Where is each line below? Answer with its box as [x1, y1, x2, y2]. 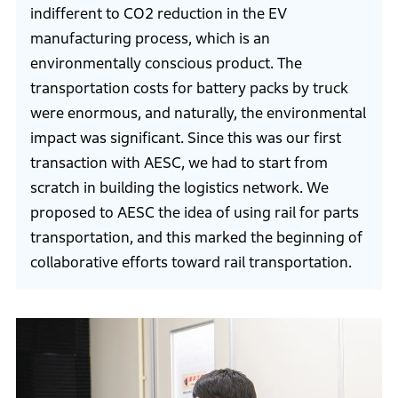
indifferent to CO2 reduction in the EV [29, 5, 287, 23]
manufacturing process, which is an [29, 30, 270, 48]
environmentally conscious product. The [29, 55, 302, 73]
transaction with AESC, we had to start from [29, 155, 328, 172]
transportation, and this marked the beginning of [29, 229, 362, 247]
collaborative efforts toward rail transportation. [29, 254, 352, 272]
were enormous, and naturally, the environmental [29, 105, 366, 123]
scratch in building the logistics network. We [29, 179, 329, 197]
